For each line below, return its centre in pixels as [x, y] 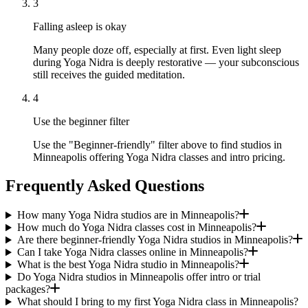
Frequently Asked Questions [105, 186]
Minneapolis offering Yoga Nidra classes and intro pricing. [159, 157]
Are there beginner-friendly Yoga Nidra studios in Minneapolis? [155, 240]
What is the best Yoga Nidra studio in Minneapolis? [128, 265]
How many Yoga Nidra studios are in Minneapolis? [128, 215]
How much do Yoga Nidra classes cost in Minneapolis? [136, 228]
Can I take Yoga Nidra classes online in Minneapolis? [132, 252]
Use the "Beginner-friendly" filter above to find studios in [157, 144]
